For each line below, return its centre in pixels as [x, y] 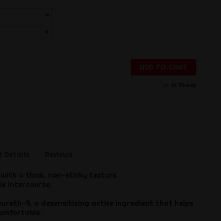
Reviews [58, 154]
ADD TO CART [163, 67]
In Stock [183, 85]
